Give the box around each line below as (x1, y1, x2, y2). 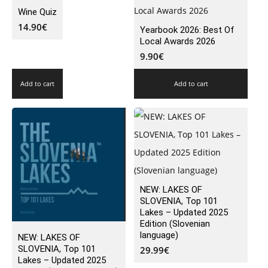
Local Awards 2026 (140, 36, 215, 47)
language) (140, 230, 178, 241)
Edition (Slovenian (140, 218, 210, 230)
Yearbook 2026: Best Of (140, 25, 234, 36)
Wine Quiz (18, 7, 57, 18)
